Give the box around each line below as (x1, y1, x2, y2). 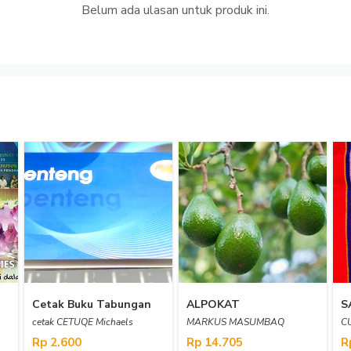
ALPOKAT (186, 297, 240, 312)
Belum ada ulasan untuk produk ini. (81, 2, 270, 19)
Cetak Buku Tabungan (32, 297, 151, 312)
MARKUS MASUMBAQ (186, 316, 284, 328)
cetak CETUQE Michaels (32, 316, 133, 328)
